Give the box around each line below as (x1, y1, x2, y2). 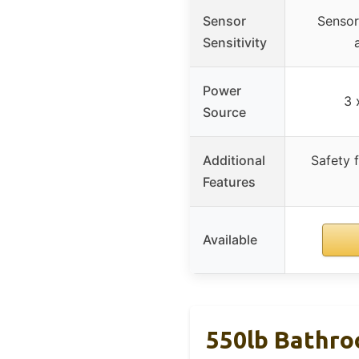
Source (203, 103, 246, 120)
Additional (203, 151, 265, 168)
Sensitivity (203, 34, 267, 50)
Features (203, 173, 256, 190)
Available (203, 231, 257, 248)
